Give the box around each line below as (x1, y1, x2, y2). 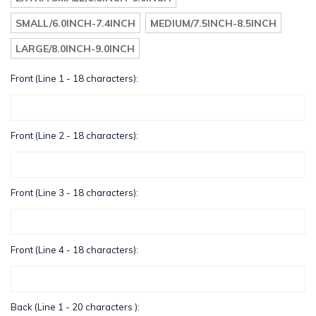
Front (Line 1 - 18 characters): (11, 72, 138, 84)
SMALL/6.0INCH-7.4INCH (15, 16, 135, 30)
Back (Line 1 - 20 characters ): (11, 300, 140, 312)
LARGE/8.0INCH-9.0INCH (15, 42, 135, 55)
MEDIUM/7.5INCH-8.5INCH (150, 16, 276, 30)
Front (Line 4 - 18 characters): (11, 243, 138, 255)
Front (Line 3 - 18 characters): (11, 186, 138, 198)
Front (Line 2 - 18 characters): (11, 129, 138, 141)
